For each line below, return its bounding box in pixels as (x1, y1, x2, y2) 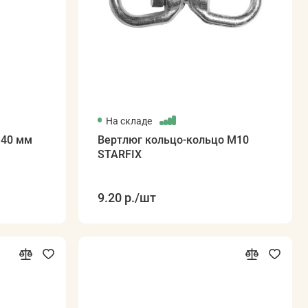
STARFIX (97, 147, 142, 161)
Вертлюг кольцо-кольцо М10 (97, 133, 249, 146)
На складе (105, 115, 154, 126)
